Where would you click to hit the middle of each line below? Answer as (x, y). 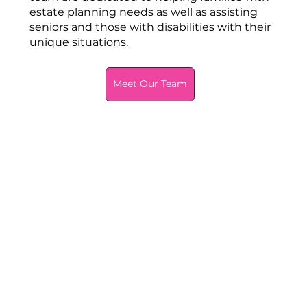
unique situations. (78, 42)
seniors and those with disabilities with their (150, 27)
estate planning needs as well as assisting (143, 12)
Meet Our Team (150, 84)
